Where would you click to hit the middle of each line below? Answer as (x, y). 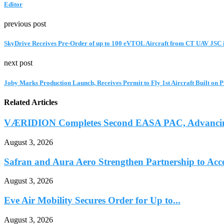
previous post (25, 24)
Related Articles (31, 102)
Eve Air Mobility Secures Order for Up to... (92, 200)
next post (18, 63)
